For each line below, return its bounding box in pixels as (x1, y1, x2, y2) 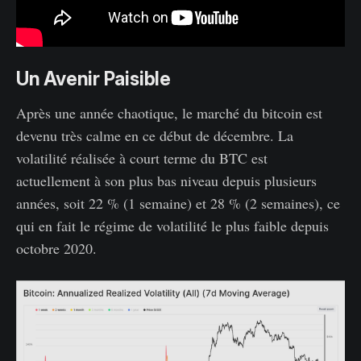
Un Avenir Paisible (16, 67, 171, 90)
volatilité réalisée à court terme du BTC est (16, 147, 268, 168)
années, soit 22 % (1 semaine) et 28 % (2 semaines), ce (16, 193, 340, 213)
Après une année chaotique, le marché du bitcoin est (16, 102, 322, 122)
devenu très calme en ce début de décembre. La (16, 125, 293, 145)
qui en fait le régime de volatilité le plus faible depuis (16, 215, 329, 235)
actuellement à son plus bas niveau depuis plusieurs (16, 170, 317, 190)
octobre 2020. (16, 238, 97, 258)
